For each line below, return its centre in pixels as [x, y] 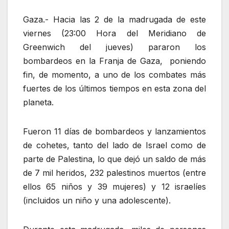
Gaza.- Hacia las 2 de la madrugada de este [114, 20]
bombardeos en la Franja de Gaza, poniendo [114, 61]
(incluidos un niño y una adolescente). [97, 201]
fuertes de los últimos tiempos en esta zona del [114, 89]
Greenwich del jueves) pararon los [114, 47]
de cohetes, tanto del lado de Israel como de [114, 145]
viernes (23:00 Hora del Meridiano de [114, 33]
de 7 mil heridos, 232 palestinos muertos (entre [114, 173]
